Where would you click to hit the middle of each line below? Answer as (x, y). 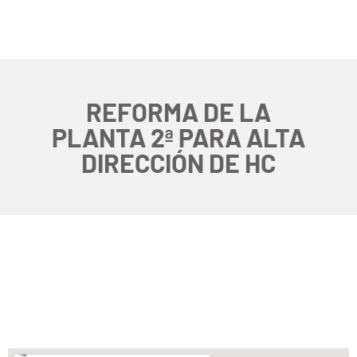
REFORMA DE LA (178, 111)
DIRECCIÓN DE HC (178, 162)
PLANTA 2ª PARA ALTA (178, 137)
